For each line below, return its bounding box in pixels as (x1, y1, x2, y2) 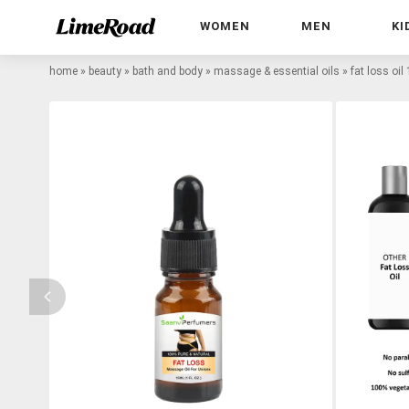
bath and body (132, 64, 203, 78)
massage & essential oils (214, 64, 340, 78)
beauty (89, 64, 121, 78)
